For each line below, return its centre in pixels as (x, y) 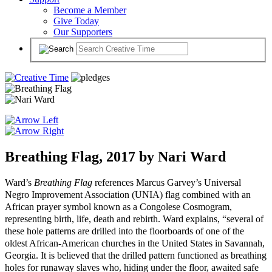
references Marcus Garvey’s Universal (167, 183)
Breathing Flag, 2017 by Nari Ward (115, 156)
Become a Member (90, 10)
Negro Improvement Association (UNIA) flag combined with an (128, 195)
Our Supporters (83, 32)
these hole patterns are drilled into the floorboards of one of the (124, 231)
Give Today (76, 21)
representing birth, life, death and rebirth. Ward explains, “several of (134, 219)
